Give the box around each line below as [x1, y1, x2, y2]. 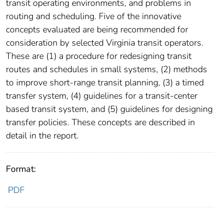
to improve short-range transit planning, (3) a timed [6, 77, 204, 89]
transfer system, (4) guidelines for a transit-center [6, 90, 197, 102]
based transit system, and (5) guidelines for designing [6, 103, 213, 115]
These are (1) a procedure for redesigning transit [6, 50, 192, 62]
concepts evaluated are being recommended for [6, 24, 188, 36]
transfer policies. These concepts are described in [6, 116, 195, 129]
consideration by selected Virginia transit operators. [6, 37, 203, 49]
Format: [6, 163, 36, 175]
